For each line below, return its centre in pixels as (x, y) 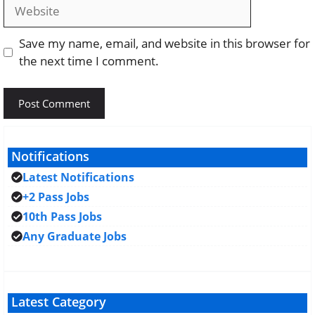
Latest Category (59, 301)
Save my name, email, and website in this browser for (164, 43)
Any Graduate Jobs (75, 236)
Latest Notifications (78, 177)
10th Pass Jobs (62, 216)
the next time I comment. (89, 61)
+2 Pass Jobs (56, 197)
